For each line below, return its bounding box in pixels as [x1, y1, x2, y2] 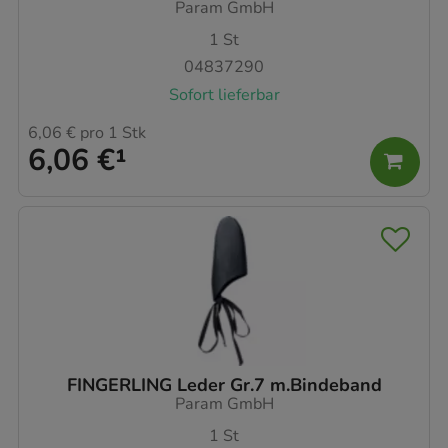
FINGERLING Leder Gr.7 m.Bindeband [66, 373, 382, 398]
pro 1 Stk [76, 122, 146, 145]
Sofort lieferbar [168, 83, 280, 106]
